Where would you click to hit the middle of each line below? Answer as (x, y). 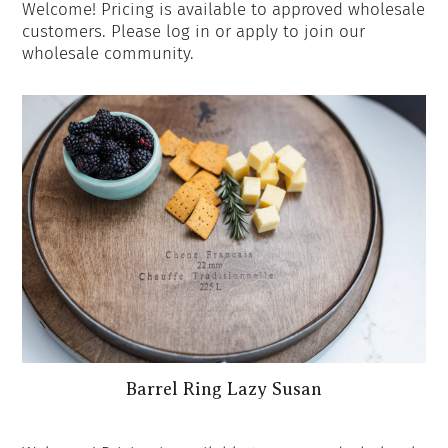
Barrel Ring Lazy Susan (224, 389)
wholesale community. (108, 53)
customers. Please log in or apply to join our (194, 31)
